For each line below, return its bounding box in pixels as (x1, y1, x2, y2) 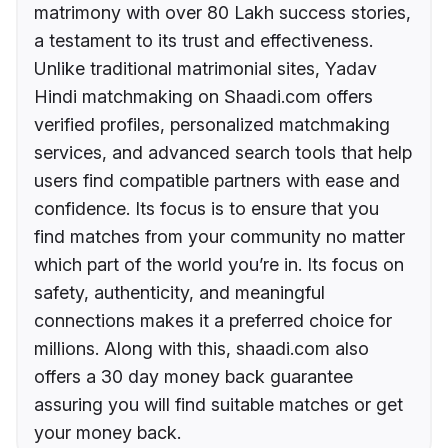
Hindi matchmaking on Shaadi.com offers (34, 86, 373, 108)
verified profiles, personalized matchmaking (34, 114, 390, 136)
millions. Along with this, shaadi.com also (34, 338, 369, 360)
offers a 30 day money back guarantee (34, 366, 353, 388)
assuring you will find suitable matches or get (34, 394, 403, 416)
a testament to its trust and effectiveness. (34, 30, 373, 52)
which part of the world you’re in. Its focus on (34, 254, 404, 276)
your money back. (34, 422, 181, 444)
